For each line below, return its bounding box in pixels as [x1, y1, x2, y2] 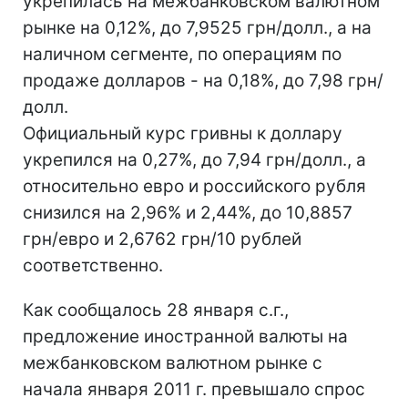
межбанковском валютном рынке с [23, 352, 322, 373]
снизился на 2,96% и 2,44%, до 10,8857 [23, 201, 352, 223]
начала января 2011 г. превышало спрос [23, 378, 365, 400]
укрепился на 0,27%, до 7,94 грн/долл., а [23, 148, 366, 170]
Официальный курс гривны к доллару [23, 122, 342, 144]
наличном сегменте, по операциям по [23, 43, 342, 65]
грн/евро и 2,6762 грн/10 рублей [23, 228, 301, 250]
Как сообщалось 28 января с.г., [23, 299, 289, 321]
